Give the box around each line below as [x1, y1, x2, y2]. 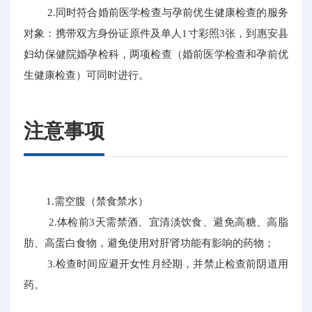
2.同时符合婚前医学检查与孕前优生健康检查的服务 [24, 6, 288, 18]
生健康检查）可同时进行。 [24, 68, 150, 81]
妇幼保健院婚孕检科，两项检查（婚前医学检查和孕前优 [24, 47, 288, 60]
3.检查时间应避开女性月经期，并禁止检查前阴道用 [24, 258, 288, 270]
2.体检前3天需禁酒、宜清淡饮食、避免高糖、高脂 [24, 216, 288, 228]
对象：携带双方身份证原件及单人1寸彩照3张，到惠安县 [24, 26, 288, 39]
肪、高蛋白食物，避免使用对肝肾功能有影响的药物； [24, 237, 275, 249]
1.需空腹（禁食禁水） [24, 195, 149, 208]
